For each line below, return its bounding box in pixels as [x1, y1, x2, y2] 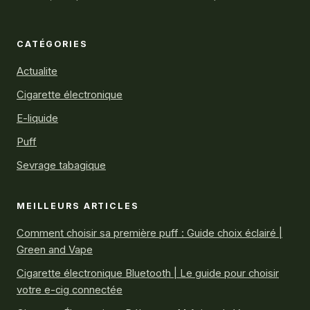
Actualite [17, 64, 57, 77]
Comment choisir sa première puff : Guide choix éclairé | [17, 226, 282, 239]
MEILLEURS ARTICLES [17, 200, 139, 211]
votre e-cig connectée [17, 283, 122, 296]
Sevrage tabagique [17, 158, 106, 172]
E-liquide [17, 111, 58, 125]
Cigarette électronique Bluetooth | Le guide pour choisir [17, 266, 279, 280]
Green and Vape [17, 243, 93, 256]
